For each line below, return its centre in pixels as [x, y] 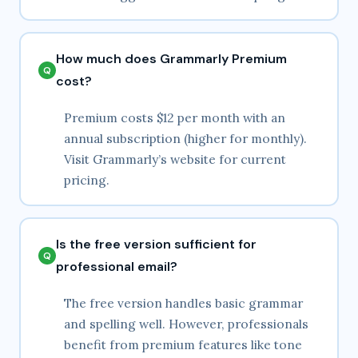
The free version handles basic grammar [183, 303]
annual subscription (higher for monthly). [185, 139]
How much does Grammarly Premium [171, 59]
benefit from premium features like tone [183, 345]
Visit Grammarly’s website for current [175, 159]
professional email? [117, 267]
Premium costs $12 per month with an [175, 118]
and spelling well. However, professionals [186, 324]
